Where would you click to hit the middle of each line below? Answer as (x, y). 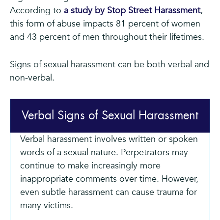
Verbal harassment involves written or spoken (109, 139)
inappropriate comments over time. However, (109, 179)
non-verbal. (32, 78)
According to (37, 11)
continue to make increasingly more (90, 165)
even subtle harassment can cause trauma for (109, 192)
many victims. (47, 205)
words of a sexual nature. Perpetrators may (104, 152)
